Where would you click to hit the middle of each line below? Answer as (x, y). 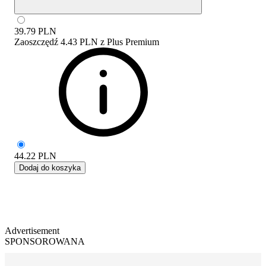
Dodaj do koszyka (50, 167)
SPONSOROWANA (45, 241)
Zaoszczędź (36, 42)
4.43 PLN (79, 42)
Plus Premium (133, 42)
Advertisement (32, 230)
